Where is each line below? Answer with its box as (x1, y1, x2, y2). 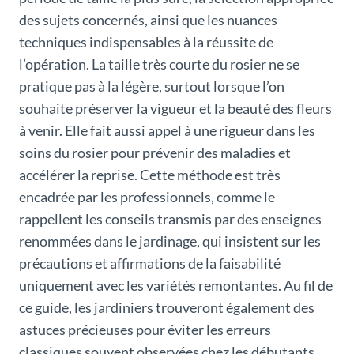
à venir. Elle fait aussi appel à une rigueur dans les (19, 121, 315, 139)
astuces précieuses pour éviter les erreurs (19, 320, 271, 338)
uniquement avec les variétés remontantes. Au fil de (19, 276, 333, 294)
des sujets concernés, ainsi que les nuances (19, 10, 277, 28)
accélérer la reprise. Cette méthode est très (19, 165, 281, 183)
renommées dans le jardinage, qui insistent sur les (19, 232, 321, 250)
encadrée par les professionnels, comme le (19, 187, 275, 205)
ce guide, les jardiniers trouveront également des (19, 298, 314, 316)
